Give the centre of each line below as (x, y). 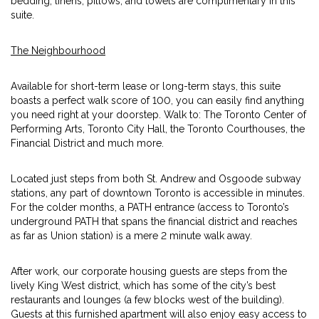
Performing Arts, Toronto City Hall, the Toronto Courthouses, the (158, 129)
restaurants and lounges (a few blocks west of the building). (147, 300)
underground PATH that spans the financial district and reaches (154, 221)
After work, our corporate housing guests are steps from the (149, 271)
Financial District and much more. (87, 143)
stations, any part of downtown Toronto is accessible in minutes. (158, 193)
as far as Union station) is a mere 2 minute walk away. (131, 236)
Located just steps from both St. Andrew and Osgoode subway (156, 179)
